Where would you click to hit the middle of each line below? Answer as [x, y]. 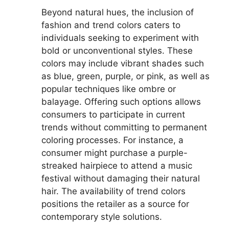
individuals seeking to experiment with [120, 38]
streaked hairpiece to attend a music [117, 165]
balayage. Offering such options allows [121, 101]
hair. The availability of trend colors [113, 191]
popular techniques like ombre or [109, 89]
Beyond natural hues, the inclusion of [118, 12]
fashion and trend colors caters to [111, 25]
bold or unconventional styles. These [117, 50]
